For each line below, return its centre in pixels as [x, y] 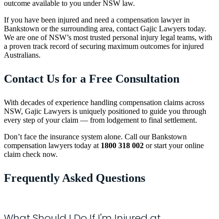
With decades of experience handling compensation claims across [104, 102]
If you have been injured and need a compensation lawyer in [97, 20]
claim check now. [31, 154]
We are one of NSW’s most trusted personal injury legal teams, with [108, 37]
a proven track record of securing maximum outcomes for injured [104, 46]
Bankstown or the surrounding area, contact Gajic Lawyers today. [105, 28]
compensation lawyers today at [52, 145]
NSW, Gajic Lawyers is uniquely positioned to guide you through [105, 111]
